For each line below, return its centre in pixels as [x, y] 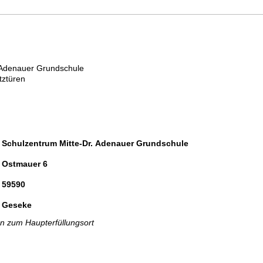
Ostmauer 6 [25, 164]
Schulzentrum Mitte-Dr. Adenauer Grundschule [95, 143]
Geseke [17, 205]
